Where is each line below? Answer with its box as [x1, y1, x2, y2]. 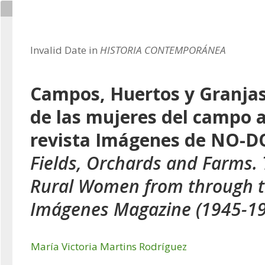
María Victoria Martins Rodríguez [31, 240, 187, 253]
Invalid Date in [30, 43, 100, 57]
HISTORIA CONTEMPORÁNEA [100, 43, 226, 57]
